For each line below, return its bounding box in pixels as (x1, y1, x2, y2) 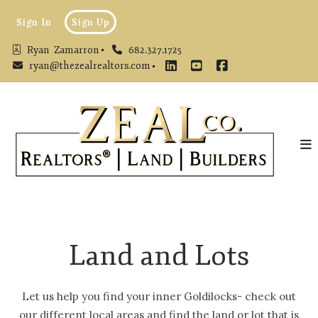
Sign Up (71, 16, 111, 28)
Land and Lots (69, 238, 249, 274)
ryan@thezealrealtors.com (29, 60, 150, 72)
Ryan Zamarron (27, 43, 99, 56)
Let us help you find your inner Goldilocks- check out (22, 290, 296, 304)
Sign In (16, 16, 53, 28)
